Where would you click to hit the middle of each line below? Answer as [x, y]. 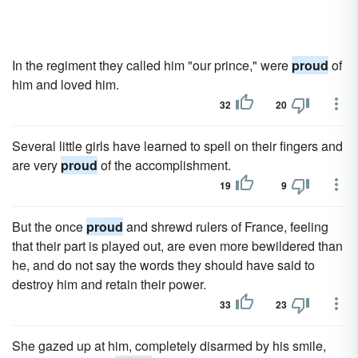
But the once [49, 227]
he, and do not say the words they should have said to [163, 265]
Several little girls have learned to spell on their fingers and [177, 146]
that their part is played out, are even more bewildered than [177, 246]
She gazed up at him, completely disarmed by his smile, [169, 346]
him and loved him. [66, 84]
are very [36, 165]
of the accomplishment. [164, 165]
